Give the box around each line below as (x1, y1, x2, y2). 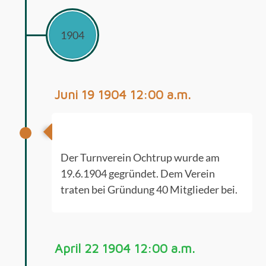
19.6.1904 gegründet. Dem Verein (60, 167, 215, 180)
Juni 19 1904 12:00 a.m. (54, 87, 191, 102)
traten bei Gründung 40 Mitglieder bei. (60, 183, 237, 196)
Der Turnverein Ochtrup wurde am (60, 151, 220, 164)
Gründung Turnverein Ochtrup (60, 123, 201, 136)
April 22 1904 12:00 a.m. (54, 241, 195, 255)
